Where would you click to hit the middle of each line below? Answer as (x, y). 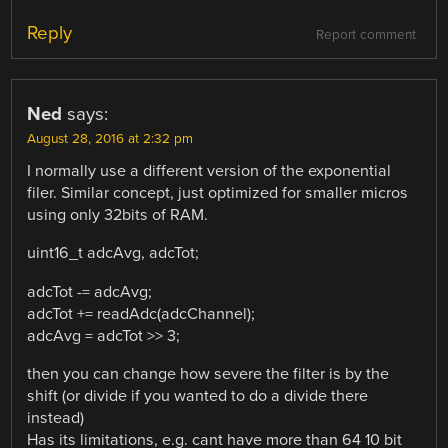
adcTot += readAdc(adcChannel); (141, 313)
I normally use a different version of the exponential (209, 171)
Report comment (365, 35)
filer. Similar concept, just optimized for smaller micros (218, 193)
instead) (56, 417)
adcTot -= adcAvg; (90, 291)
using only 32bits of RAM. (118, 215)
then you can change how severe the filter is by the (208, 373)
